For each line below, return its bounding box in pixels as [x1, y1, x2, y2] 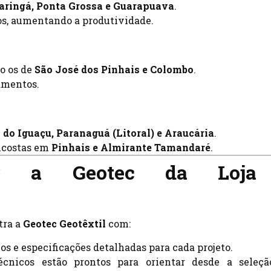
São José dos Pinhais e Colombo [34, 63, 194, 76]
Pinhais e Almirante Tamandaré [51, 141, 211, 154]
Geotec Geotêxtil [23, 217, 106, 230]
